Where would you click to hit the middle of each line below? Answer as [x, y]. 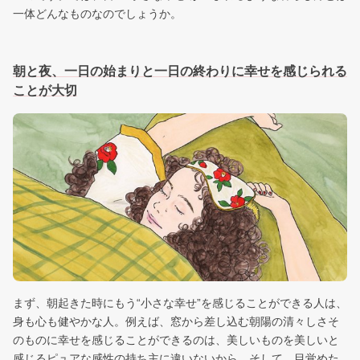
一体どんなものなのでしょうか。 [97, 14]
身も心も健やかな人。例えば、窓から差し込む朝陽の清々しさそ [176, 322]
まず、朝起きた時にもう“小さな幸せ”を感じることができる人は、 [180, 303]
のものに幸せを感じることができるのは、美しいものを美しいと [176, 340]
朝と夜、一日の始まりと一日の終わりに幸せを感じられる [180, 72]
